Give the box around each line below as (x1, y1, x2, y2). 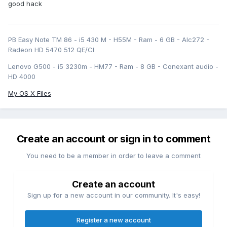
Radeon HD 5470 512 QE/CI (8, 46, 94, 54)
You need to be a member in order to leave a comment (26, 152, 201, 160)
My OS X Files (8, 89, 51, 98)
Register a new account (76, 216, 151, 224)
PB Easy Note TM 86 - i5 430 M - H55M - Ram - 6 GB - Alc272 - (8, 35, 209, 44)
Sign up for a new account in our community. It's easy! (27, 191, 200, 200)
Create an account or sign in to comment (16, 133, 211, 145)
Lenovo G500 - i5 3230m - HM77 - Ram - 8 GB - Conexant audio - (8, 62, 218, 71)
